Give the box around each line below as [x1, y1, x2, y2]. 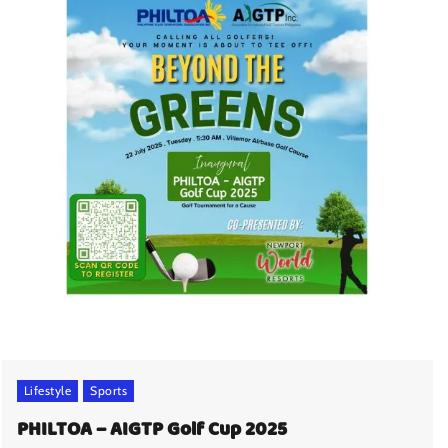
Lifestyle [23, 382, 72, 398]
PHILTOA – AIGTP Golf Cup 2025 [16, 413, 287, 446]
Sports [90, 382, 128, 398]
